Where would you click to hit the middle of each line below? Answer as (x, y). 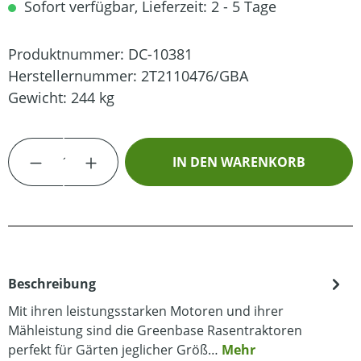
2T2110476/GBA (195, 75)
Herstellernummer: (75, 75)
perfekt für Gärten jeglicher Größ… (115, 349)
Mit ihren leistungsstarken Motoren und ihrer (146, 311)
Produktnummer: (68, 54)
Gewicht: (39, 97)
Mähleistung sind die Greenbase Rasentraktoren (155, 330)
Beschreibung (52, 283)
